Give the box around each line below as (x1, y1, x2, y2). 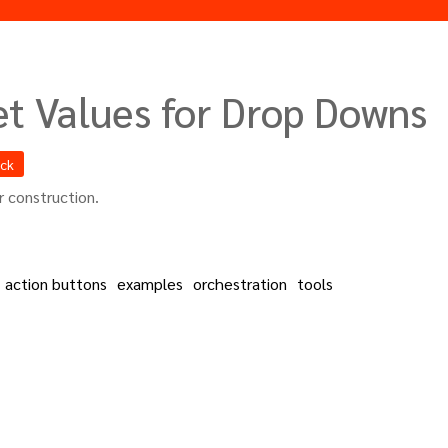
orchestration (193, 273, 287, 294)
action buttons (5, 273, 107, 294)
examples (117, 273, 183, 294)
